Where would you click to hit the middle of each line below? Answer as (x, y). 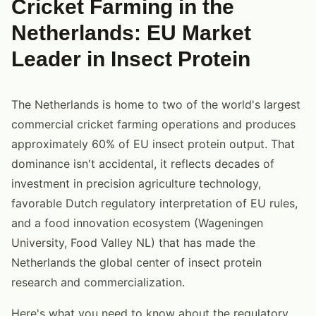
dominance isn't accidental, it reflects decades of (143, 163)
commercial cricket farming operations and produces (153, 124)
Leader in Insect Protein (131, 59)
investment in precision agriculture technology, (136, 183)
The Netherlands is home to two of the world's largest (156, 104)
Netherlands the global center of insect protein (136, 262)
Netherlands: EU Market (131, 32)
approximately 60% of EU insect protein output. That (153, 144)
